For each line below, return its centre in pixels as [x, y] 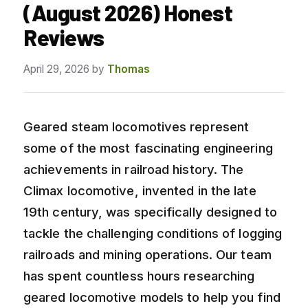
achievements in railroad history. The [134, 169]
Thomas [129, 69]
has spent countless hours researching [139, 275]
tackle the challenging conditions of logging [153, 233]
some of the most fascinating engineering [148, 147]
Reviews [64, 37]
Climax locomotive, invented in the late [140, 190]
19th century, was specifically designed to [150, 211]
